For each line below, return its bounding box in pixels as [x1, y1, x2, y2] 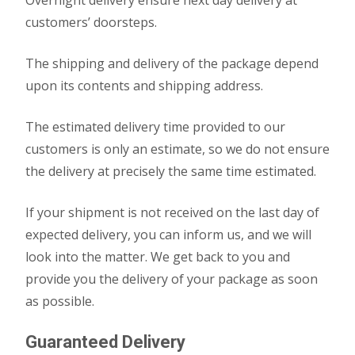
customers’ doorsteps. [25, 13, 157, 31]
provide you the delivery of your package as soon [25, 270, 318, 288]
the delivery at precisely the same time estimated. [25, 162, 316, 180]
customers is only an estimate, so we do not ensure [25, 140, 330, 158]
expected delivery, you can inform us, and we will [25, 226, 311, 243]
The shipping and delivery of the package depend [25, 55, 319, 72]
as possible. [25, 292, 94, 310]
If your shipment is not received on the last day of [25, 204, 319, 221]
